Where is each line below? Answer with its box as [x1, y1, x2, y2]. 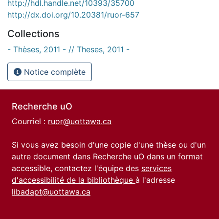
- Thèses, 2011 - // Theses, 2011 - [7, 44, 130, 54]
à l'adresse [135, 175, 175, 185]
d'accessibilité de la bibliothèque [12, 175, 135, 185]
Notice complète [22, 66, 86, 77]
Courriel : [12, 116, 48, 126]
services [141, 163, 172, 173]
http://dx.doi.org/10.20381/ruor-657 [7, 9, 139, 20]
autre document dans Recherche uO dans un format [12, 152, 203, 161]
